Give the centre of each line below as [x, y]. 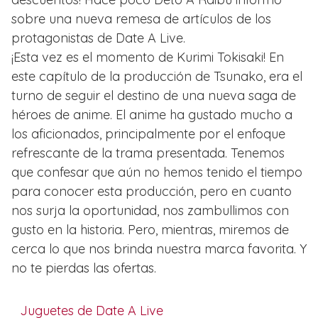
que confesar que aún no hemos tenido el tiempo [157, 172]
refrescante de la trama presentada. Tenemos [148, 153]
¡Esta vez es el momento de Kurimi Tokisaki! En [148, 57]
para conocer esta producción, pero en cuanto [152, 191]
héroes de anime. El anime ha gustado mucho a [152, 114]
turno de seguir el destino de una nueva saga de [154, 95]
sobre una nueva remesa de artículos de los [141, 18]
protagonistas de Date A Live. [98, 38]
